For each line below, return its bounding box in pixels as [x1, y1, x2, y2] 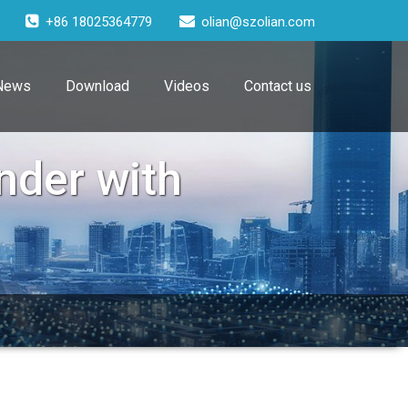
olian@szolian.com [201, 14, 315, 30]
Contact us [244, 77, 311, 95]
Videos [164, 77, 209, 95]
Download [66, 77, 129, 95]
